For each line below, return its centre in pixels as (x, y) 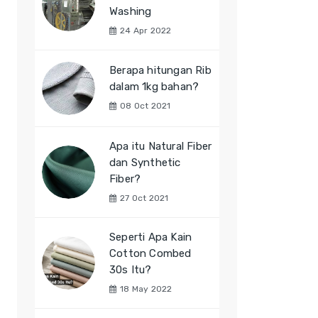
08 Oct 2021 (146, 106)
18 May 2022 (146, 289)
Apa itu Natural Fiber (161, 146)
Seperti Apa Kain (151, 237)
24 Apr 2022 (146, 31)
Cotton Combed (150, 253)
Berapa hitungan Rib (160, 70)
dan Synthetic (145, 163)
